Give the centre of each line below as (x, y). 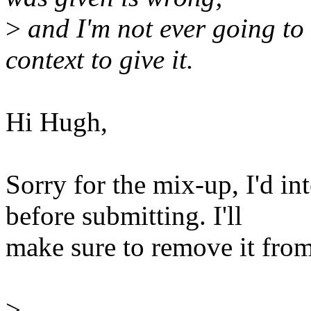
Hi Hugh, (57, 122)
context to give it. (100, 60)
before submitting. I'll (124, 216)
